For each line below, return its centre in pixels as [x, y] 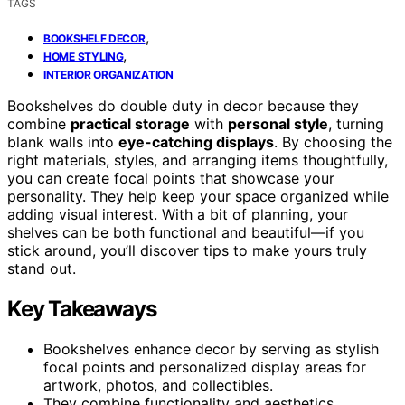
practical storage [130, 123]
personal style [278, 123]
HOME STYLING [84, 56]
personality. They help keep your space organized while [198, 196]
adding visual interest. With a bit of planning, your [178, 214]
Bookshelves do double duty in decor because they [183, 105]
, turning [356, 123]
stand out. [42, 268]
